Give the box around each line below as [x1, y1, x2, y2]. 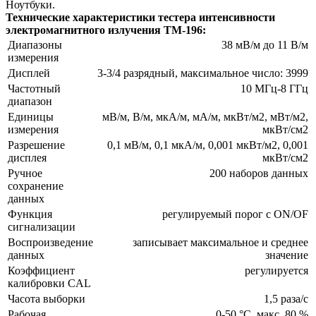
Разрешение [8, 138, 65, 151]
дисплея [8, 151, 47, 164]
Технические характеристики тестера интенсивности [6, 11, 275, 23]
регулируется [245, 264, 308, 276]
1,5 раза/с [264, 292, 308, 305]
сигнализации [8, 220, 75, 233]
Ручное [8, 166, 42, 179]
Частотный [8, 82, 61, 95]
